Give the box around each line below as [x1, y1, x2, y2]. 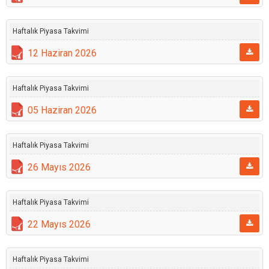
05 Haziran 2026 [28, 104, 97, 116]
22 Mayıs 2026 [28, 219, 91, 230]
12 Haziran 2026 [28, 47, 97, 59]
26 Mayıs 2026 [28, 162, 91, 173]
